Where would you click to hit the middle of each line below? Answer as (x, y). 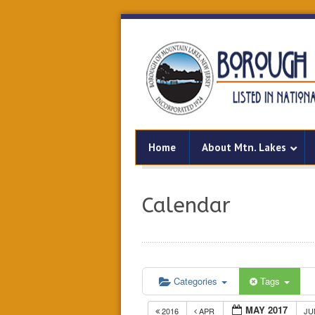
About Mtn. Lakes (244, 147)
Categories (197, 281)
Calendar (186, 205)
